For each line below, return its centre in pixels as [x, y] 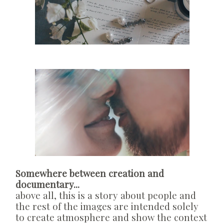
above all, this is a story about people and [106, 195]
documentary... [47, 184]
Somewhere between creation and [90, 173]
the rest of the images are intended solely [107, 206]
